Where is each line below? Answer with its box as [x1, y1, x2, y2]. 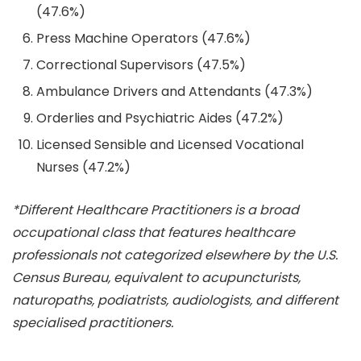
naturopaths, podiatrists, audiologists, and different [12, 291, 338, 310]
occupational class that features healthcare [12, 223, 295, 243]
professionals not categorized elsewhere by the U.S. [12, 246, 338, 265]
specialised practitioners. [12, 313, 173, 333]
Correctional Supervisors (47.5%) [36, 56, 246, 75]
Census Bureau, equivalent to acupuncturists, [12, 268, 301, 288]
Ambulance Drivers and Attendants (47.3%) [36, 82, 313, 102]
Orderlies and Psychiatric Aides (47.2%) [36, 109, 284, 128]
